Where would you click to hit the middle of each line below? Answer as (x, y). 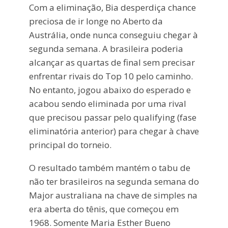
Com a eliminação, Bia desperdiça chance (112, 8)
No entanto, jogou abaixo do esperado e (110, 90)
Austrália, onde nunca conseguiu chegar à (113, 35)
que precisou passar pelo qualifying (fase (112, 118)
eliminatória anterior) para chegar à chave (114, 131)
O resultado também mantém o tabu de (109, 168)
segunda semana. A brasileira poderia (106, 49)
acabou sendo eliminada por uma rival (107, 104)
